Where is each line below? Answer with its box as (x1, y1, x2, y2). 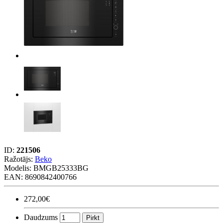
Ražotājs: (4, 154, 35, 163)
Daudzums (24, 213, 58, 222)
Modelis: (4, 163, 33, 172)
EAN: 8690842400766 (4, 172, 77, 181)
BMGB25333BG (33, 163, 89, 172)
